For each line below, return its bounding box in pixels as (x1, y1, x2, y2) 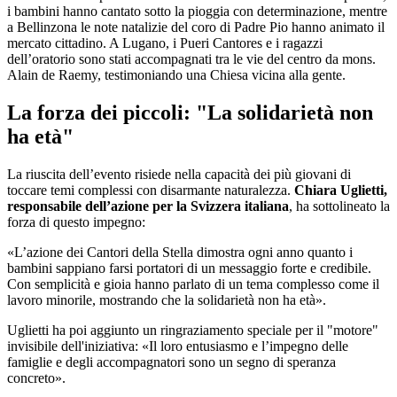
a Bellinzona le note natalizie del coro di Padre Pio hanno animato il (7, 19, 385, 35)
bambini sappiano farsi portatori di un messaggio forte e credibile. (7, 261, 371, 276)
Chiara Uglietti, (294, 183, 387, 198)
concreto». (7, 370, 66, 386)
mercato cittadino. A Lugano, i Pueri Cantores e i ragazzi (7, 35, 323, 51)
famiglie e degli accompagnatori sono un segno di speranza (7, 354, 336, 370)
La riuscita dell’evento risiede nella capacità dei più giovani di (7, 167, 351, 183)
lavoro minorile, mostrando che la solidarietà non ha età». (7, 292, 326, 308)
